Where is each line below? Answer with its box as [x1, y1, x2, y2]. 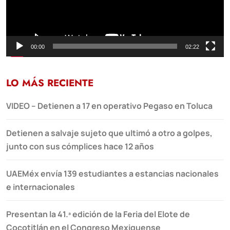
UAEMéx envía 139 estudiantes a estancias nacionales [6, 168, 219, 180]
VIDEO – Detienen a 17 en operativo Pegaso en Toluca [6, 100, 213, 112]
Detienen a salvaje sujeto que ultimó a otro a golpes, [6, 127, 213, 139]
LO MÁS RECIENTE [6, 76, 93, 90]
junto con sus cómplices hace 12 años [6, 141, 154, 152]
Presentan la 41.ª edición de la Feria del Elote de [6, 208, 190, 220]
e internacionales [6, 181, 75, 193]
